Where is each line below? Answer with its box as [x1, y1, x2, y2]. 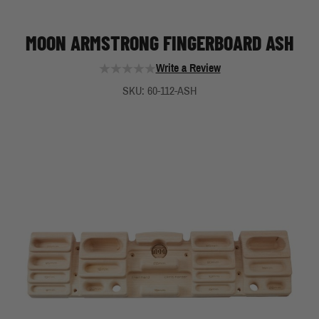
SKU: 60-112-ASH [122, 85, 197, 97]
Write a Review [155, 62, 221, 74]
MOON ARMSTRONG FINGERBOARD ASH [25, 31, 294, 55]
